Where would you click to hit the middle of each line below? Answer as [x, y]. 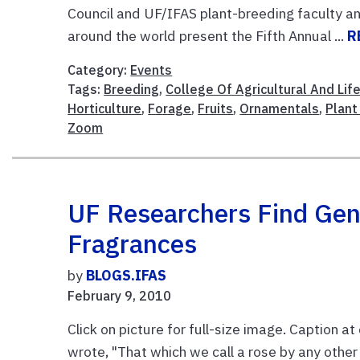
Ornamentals [280, 109]
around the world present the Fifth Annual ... [208, 36]
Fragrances [133, 244]
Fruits [216, 109]
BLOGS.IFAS [127, 276]
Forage [170, 109]
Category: [99, 70]
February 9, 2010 [120, 296]
